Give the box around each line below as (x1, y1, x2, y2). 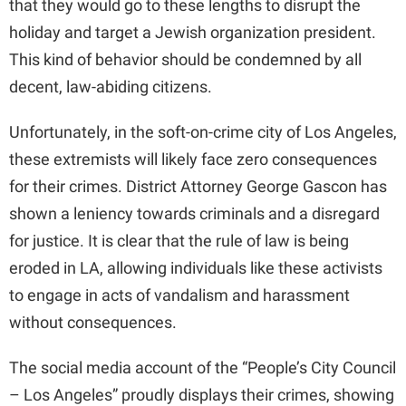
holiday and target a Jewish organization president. (9, 23, 376, 43)
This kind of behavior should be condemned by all (9, 50, 362, 70)
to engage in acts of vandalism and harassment (9, 285, 350, 305)
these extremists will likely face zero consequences (9, 150, 377, 169)
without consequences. (9, 313, 177, 333)
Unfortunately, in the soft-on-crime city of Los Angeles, (9, 122, 397, 142)
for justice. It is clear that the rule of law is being (9, 231, 349, 251)
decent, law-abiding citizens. (9, 77, 212, 97)
